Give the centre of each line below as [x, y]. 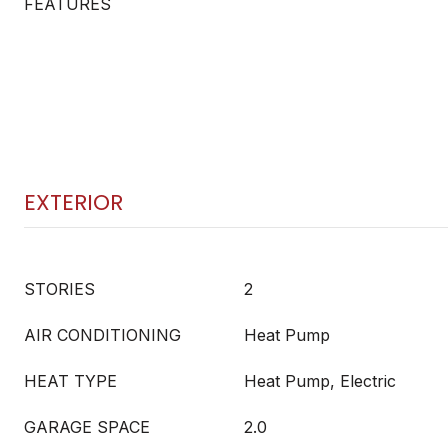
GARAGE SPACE [87, 427]
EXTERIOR [73, 202]
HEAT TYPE [70, 381]
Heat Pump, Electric [320, 381]
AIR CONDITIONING [102, 335]
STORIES [59, 289]
